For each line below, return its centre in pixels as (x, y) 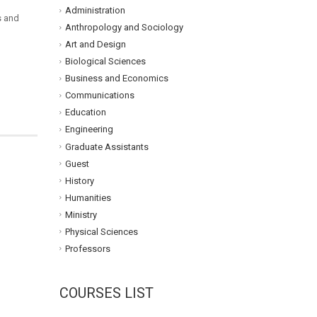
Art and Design (95, 45)
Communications (99, 96)
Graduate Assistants (106, 146)
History (79, 180)
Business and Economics (116, 79)
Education (85, 113)
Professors (87, 248)
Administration (95, 11)
